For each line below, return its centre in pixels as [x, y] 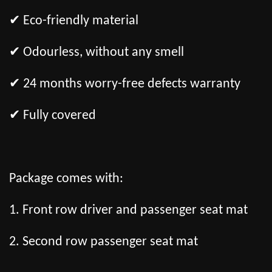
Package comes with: [66, 179]
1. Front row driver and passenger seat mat [128, 211]
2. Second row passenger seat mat [104, 242]
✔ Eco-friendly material [74, 21]
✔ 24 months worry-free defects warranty [125, 84]
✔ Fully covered [53, 116]
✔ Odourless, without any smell [97, 53]
